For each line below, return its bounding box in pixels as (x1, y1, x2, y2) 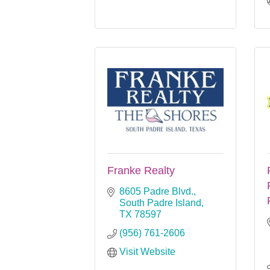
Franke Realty (107, 164, 175, 177)
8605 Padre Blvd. (119, 186, 193, 196)
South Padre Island (119, 197, 201, 208)
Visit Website (119, 246, 175, 257)
